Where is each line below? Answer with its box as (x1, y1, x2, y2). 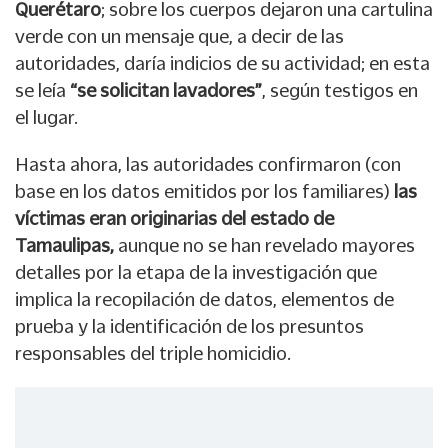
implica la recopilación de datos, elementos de (15, 289, 394, 310)
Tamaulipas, (15, 235, 118, 256)
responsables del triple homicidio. (15, 343, 291, 364)
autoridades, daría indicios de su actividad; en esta (15, 53, 430, 74)
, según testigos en (262, 80, 418, 101)
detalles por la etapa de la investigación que (15, 262, 377, 283)
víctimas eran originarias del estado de (15, 208, 334, 229)
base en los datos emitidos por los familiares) (15, 181, 390, 202)
